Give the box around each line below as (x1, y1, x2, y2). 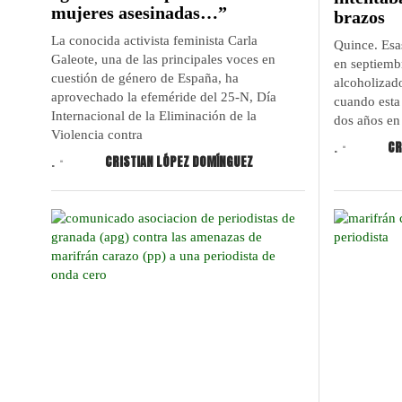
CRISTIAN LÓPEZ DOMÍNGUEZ (105, 153, 253, 172)
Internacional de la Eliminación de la (51, 109, 257, 124)
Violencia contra (51, 127, 143, 143)
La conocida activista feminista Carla (51, 33, 258, 48)
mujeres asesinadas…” (51, 3, 227, 23)
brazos (334, 7, 385, 28)
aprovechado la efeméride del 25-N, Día (51, 90, 276, 105)
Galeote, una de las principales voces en (51, 52, 275, 67)
